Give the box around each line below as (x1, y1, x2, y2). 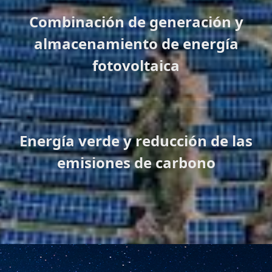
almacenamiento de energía (33, 33, 239, 53)
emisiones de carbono (56, 152, 216, 172)
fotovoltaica (92, 55, 180, 75)
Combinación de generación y (29, 12, 243, 32)
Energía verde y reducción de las (19, 131, 253, 151)
